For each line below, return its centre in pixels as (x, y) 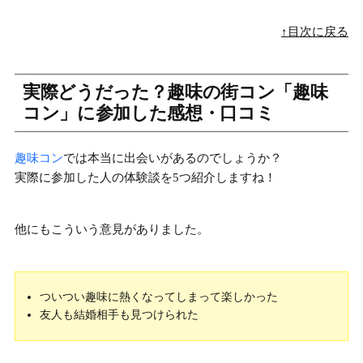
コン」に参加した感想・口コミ (149, 113)
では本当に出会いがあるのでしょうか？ (173, 158)
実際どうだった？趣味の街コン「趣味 (175, 92)
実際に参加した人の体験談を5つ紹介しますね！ (145, 178)
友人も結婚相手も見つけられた (119, 315)
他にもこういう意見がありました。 (112, 230)
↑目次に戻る (315, 32)
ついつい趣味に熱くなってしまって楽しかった (159, 297)
